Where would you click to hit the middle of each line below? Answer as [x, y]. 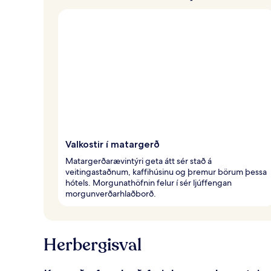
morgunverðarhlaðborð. [111, 193]
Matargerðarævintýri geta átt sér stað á [139, 161]
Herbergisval [93, 245]
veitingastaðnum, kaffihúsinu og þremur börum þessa [166, 171]
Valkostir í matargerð [113, 144]
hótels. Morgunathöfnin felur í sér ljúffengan [149, 182]
